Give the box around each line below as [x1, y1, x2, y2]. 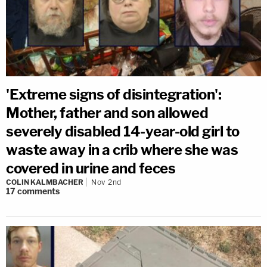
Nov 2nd [91, 178, 122, 187]
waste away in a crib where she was [6, 141, 238, 159]
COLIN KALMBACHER [6, 178, 83, 187]
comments [17, 186, 60, 197]
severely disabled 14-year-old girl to [6, 123, 240, 141]
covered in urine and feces [6, 160, 175, 178]
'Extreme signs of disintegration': [6, 86, 221, 104]
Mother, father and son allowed [6, 104, 208, 122]
